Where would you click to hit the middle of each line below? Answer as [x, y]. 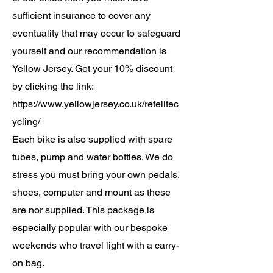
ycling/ [26, 122]
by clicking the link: [53, 86]
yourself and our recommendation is [89, 51]
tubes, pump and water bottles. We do [93, 157]
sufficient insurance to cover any [81, 16]
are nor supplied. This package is [83, 210]
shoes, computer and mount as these [91, 192]
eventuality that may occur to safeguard [96, 33]
